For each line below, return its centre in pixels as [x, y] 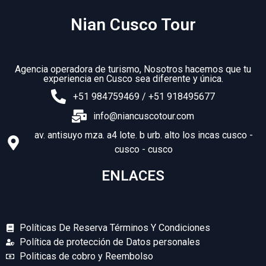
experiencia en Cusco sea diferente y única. [133, 79]
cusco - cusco [144, 149]
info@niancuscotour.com [144, 116]
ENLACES [133, 176]
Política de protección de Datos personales [110, 242]
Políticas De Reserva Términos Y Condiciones [115, 228]
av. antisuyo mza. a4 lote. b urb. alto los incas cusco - [144, 135]
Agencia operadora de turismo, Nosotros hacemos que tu [133, 69]
